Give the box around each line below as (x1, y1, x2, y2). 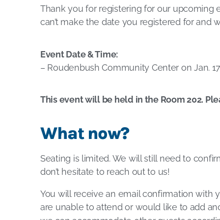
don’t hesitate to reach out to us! (40, 166, 170, 177)
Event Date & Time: (40, 49, 118, 59)
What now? (40, 123, 129, 143)
